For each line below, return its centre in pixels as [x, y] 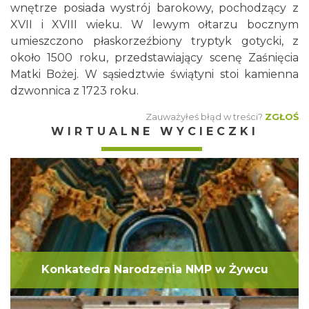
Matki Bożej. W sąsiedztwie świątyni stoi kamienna [154, 74]
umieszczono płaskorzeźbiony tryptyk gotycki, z [154, 41]
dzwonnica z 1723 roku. [74, 91]
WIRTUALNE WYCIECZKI [154, 131]
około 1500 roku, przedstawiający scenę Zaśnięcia [154, 58]
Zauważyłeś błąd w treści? [204, 117]
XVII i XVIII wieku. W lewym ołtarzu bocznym [154, 24]
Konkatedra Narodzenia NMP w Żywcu [154, 270]
